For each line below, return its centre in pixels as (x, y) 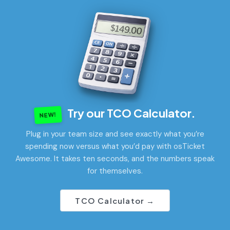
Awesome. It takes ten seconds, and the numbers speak (115, 158)
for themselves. (115, 171)
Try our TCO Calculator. (131, 113)
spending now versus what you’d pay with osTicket (115, 146)
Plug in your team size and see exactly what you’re (115, 134)
